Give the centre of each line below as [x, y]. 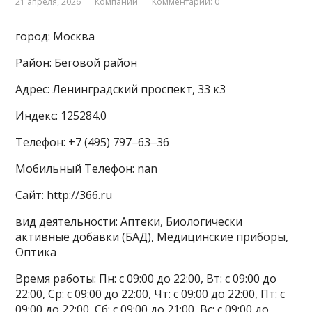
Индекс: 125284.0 [61, 115]
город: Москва [55, 36]
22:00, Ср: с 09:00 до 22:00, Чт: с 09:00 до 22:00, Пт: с [150, 294]
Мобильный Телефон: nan [87, 168]
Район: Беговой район [77, 62]
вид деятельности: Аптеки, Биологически [129, 221]
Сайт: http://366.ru [64, 195]
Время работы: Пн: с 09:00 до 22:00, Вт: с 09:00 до [146, 278]
